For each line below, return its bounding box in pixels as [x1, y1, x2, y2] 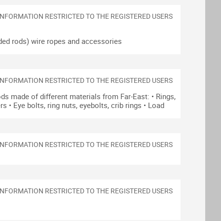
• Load [144, 100, 164, 110]
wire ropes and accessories [31, 36, 122, 46]
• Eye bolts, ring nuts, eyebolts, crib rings [9, 100, 142, 110]
